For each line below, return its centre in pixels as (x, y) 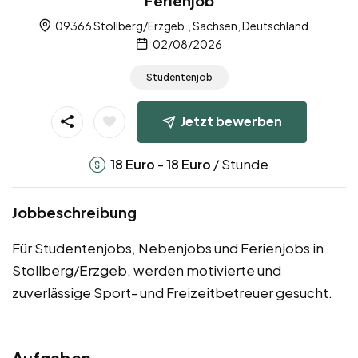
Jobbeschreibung (74, 212)
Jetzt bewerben (231, 121)
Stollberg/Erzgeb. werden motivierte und (147, 270)
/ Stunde (240, 163)
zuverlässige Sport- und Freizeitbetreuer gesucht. (172, 292)
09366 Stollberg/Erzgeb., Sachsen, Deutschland (181, 26)
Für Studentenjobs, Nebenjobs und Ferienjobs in (168, 247)
